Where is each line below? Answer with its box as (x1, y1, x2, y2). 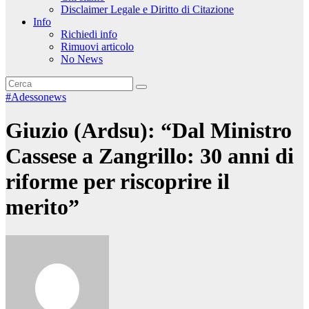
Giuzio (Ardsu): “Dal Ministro (6, 118, 292, 143)
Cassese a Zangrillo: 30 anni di (6, 143, 294, 169)
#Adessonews (6, 91, 66, 103)
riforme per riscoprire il (6, 169, 230, 195)
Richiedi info (61, 28, 117, 40)
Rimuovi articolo (61, 41, 134, 52)
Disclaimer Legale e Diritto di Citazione (61, 3, 234, 15)
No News (61, 53, 103, 65)
